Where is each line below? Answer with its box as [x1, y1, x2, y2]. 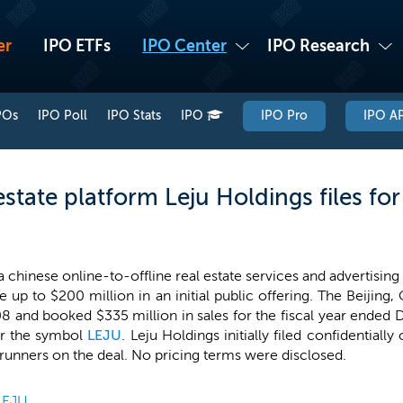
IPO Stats [107, 108, 161, 123]
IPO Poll [38, 108, 87, 123]
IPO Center [142, 36, 227, 56]
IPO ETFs [43, 36, 111, 56]
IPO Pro [261, 108, 308, 123]
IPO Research [267, 36, 370, 56]
